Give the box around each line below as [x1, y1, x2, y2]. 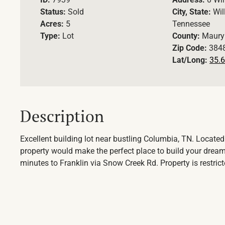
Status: [40, 7, 68, 17]
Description [20, 105, 104, 127]
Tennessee [172, 19, 210, 29]
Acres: [40, 19, 66, 29]
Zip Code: [172, 43, 209, 53]
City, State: [172, 7, 213, 17]
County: [172, 31, 202, 41]
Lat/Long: [172, 55, 210, 65]
